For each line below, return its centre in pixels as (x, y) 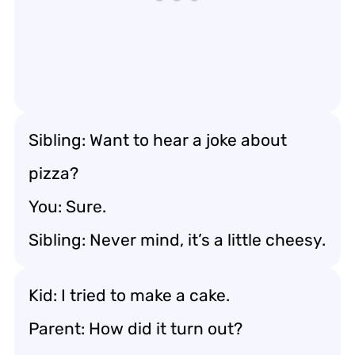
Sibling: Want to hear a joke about (158, 139)
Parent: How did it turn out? (136, 328)
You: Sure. (67, 206)
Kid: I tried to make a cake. (129, 295)
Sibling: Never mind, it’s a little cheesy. (177, 239)
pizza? (53, 173)
